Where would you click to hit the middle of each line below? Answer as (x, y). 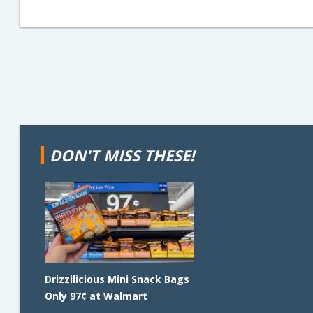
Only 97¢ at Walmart (96, 296)
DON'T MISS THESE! (122, 155)
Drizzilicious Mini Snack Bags (117, 279)
